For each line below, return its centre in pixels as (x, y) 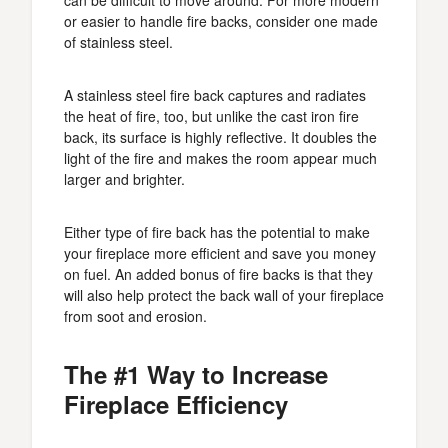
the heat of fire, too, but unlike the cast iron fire (211, 116)
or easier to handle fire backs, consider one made (221, 21)
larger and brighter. (124, 179)
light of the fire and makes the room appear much (220, 158)
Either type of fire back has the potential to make (217, 232)
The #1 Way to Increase (196, 374)
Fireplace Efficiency (176, 404)
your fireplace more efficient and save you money (220, 253)
